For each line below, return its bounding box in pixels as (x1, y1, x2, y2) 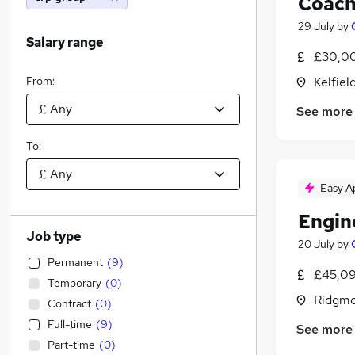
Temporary (48, 276, 101, 290)
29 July (298, 19, 334, 33)
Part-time (48, 338, 95, 352)
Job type (26, 228, 81, 245)
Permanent (48, 255, 103, 269)
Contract (48, 296, 91, 311)
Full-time (48, 317, 92, 331)
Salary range (26, 34, 103, 51)
